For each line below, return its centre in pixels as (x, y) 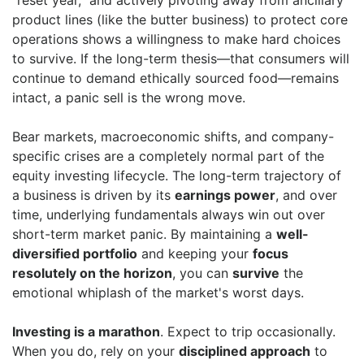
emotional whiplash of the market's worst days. (158, 292)
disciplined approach (245, 351)
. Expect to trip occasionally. (248, 331)
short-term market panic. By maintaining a (144, 234)
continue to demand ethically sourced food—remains (175, 78)
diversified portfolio (75, 253)
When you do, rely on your (95, 351)
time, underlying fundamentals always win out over (169, 214)
